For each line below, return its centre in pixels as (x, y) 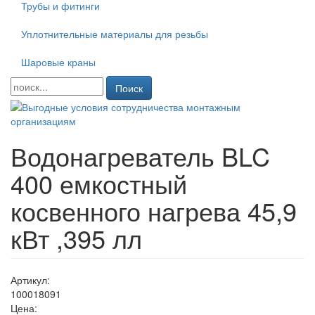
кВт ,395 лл (76, 238)
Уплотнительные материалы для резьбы (115, 34)
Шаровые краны (58, 62)
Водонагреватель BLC (140, 156)
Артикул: (30, 280)
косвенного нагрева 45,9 (154, 211)
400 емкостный (99, 183)
